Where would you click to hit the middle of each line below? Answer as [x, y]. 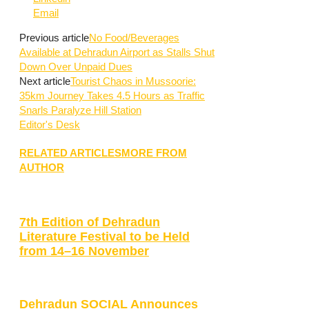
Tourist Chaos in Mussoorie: [133, 81]
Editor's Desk [50, 125]
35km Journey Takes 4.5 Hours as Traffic [112, 96]
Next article [45, 81]
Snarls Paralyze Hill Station [80, 110]
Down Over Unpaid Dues [76, 67]
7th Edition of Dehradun [90, 222]
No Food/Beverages [134, 38]
